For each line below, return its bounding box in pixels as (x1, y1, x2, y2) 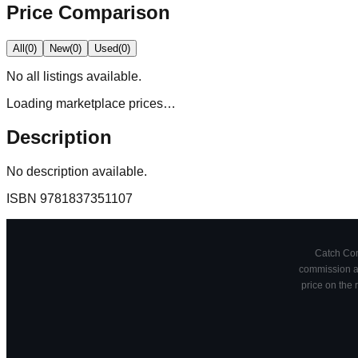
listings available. (40, 69, 141, 83)
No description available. (6, 165, 147, 179)
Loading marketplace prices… (6, 96, 176, 110)
